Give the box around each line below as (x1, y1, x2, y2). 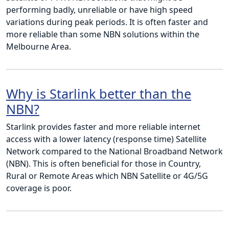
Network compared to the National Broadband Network (6, 146, 223, 157)
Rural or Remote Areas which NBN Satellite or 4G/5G (6, 170, 208, 182)
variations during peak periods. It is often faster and (6, 16, 208, 28)
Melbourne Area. (6, 41, 71, 53)
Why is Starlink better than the (6, 85, 191, 103)
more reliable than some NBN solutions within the (6, 29, 199, 40)
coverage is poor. (6, 182, 72, 194)
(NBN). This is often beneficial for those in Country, (6, 158, 201, 170)
